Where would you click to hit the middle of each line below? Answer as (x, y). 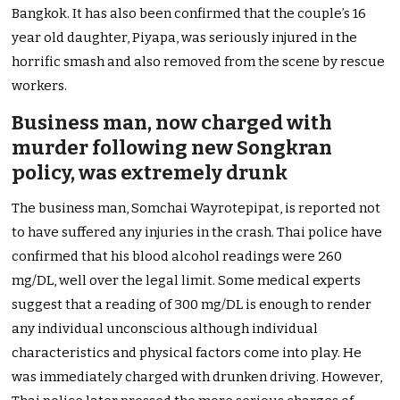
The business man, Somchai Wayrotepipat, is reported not (196, 208)
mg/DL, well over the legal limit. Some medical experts (187, 281)
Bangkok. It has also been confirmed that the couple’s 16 (189, 14)
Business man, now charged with (172, 123)
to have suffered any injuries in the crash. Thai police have (197, 233)
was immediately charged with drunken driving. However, (197, 377)
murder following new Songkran (172, 148)
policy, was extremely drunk (150, 173)
